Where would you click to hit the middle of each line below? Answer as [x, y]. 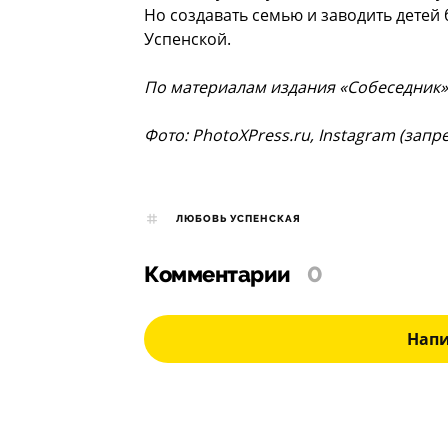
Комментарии [217, 275]
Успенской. [187, 39]
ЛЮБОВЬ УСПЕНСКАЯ [238, 219]
